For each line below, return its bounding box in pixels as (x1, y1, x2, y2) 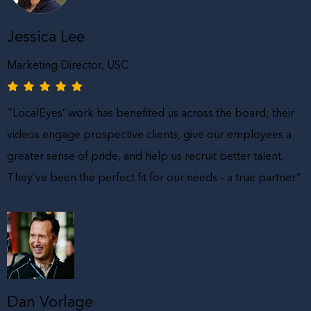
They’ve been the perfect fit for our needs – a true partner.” (7, 170, 301, 185)
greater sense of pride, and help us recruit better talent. (7, 149, 284, 163)
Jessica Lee (7, 27, 85, 47)
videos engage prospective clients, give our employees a (7, 127, 292, 142)
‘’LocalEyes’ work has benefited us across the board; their (7, 106, 295, 120)
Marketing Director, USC (7, 58, 129, 72)
